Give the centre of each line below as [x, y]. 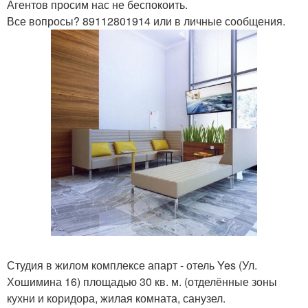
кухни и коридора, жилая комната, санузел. [116, 298]
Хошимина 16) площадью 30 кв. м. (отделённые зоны [142, 282]
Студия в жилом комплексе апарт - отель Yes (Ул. [132, 265]
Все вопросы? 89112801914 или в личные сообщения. [146, 21]
